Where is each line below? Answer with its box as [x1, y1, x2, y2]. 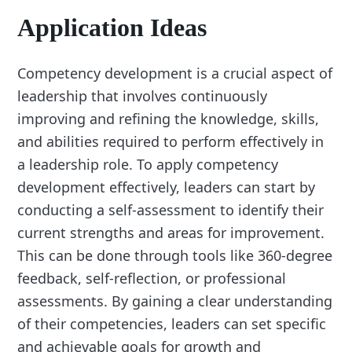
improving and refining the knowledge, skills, [17, 109, 320, 129]
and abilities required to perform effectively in [17, 132, 324, 152]
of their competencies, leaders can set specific [17, 314, 327, 334]
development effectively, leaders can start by [17, 178, 316, 197]
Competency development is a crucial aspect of [17, 64, 333, 83]
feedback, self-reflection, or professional [17, 269, 287, 288]
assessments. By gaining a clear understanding [17, 291, 333, 311]
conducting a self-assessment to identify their [17, 200, 324, 220]
